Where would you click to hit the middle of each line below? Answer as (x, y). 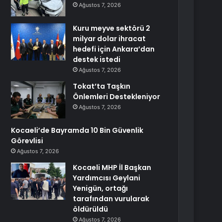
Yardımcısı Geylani (107, 178)
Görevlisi (27, 141)
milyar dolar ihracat (110, 39)
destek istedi (97, 59)
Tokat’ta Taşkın (102, 86)
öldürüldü (91, 209)
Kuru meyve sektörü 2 (112, 28)
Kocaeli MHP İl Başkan (112, 167)
